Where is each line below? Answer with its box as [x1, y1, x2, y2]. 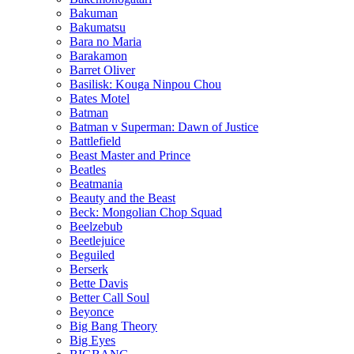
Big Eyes [70, 333, 115, 347]
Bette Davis [70, 276, 128, 290]
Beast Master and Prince [70, 148, 190, 162]
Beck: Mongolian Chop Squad [70, 205, 222, 219]
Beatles [70, 162, 106, 176]
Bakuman [70, 6, 118, 20]
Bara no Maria [70, 34, 141, 48]
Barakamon [70, 48, 127, 62]
